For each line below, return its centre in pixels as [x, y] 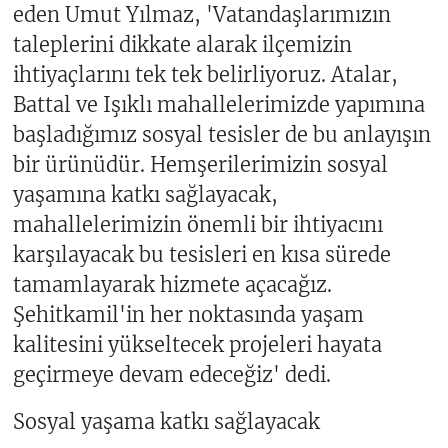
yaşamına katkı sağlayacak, [145, 195]
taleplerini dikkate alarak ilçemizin [182, 45]
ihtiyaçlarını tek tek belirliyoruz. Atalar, [205, 75]
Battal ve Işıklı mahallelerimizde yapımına [218, 105]
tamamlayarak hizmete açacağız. [172, 285]
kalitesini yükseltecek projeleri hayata [197, 345]
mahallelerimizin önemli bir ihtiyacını [197, 225]
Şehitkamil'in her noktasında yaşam [188, 315]
